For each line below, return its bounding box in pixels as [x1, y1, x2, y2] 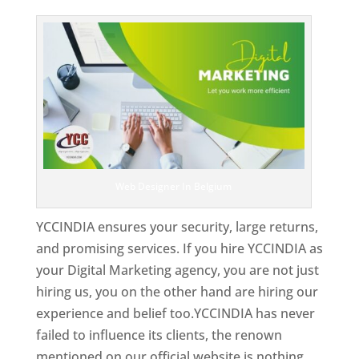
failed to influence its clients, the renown [35, 325, 282, 344]
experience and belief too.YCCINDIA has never [35, 304, 315, 322]
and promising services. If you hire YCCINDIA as [35, 239, 323, 257]
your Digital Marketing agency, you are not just [35, 260, 319, 279]
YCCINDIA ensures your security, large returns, [35, 217, 318, 236]
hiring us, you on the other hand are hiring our [35, 282, 318, 301]
